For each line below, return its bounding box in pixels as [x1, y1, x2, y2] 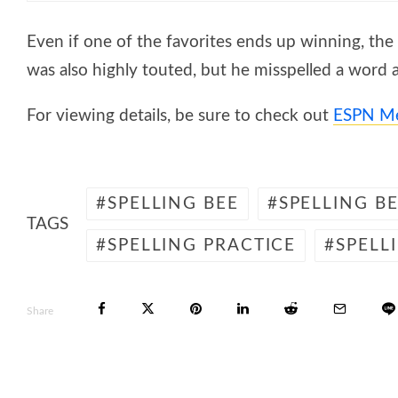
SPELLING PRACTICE [107, 236, 297, 254]
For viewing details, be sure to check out [27, 107, 333, 124]
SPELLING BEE [107, 195, 239, 212]
